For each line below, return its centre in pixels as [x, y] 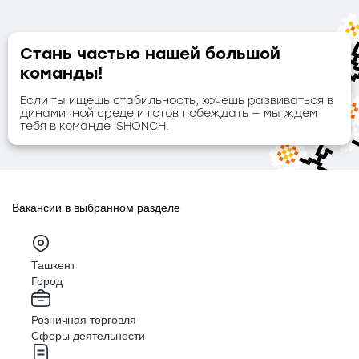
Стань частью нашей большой [150, 53]
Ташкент [53, 265]
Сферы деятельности [88, 335]
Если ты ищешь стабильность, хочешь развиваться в [177, 100]
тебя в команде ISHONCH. [95, 126]
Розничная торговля [84, 319]
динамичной [58, 113]
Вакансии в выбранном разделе [96, 207]
